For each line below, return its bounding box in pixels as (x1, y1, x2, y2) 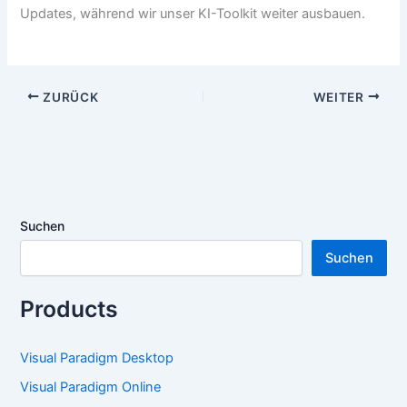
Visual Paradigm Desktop (20, 349, 174, 366)
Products (20, 295, 119, 323)
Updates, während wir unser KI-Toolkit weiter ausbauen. (20, 5, 366, 23)
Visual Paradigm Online (20, 378, 162, 395)
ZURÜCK (39, 89, 99, 104)
